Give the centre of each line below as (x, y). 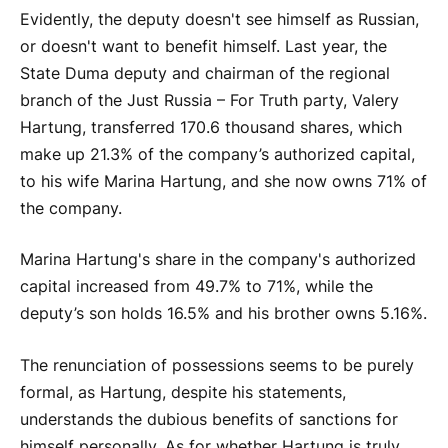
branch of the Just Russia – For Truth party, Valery (209, 100)
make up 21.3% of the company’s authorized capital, (217, 154)
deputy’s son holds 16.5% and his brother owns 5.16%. (223, 314)
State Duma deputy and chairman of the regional (205, 73)
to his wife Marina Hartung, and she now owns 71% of (223, 181)
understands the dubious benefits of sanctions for (209, 419)
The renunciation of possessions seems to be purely (217, 365)
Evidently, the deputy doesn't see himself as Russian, (219, 19)
